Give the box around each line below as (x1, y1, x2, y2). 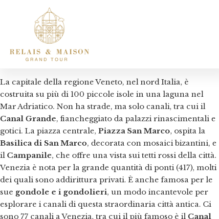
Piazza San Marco (98, 126, 170, 135)
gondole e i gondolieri (15, 187, 107, 197)
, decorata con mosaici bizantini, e (87, 138, 217, 148)
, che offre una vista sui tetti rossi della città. (52, 151, 217, 160)
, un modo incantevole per (107, 187, 208, 197)
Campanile (7, 151, 52, 160)
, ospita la (170, 126, 205, 135)
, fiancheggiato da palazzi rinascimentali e (56, 114, 216, 123)
